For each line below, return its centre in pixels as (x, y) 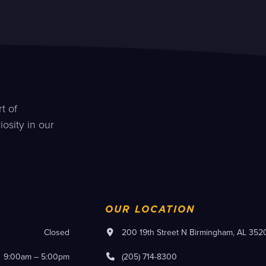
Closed (57, 232)
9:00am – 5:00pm (37, 257)
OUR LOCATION (150, 210)
